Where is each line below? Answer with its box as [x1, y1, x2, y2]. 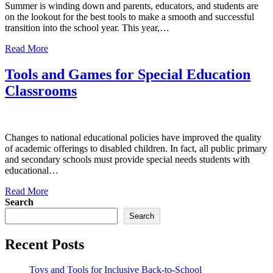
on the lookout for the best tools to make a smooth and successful [5, 11, 254, 22]
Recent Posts [5, 236, 84, 252]
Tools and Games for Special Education [5, 66, 250, 82]
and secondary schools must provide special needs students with [5, 154, 250, 165]
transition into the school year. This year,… [5, 22, 169, 33]
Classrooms [5, 82, 77, 99]
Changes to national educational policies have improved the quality [5, 132, 261, 143]
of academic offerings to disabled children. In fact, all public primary [5, 143, 267, 154]
